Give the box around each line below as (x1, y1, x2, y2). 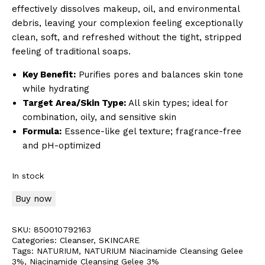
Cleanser (60, 235, 93, 245)
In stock (12, 170, 44, 180)
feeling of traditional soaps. (12, 46, 131, 57)
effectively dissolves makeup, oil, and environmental (12, 3, 240, 14)
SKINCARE (99, 235, 140, 245)
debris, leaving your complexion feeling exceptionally (12, 17, 243, 28)
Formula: (22, 125, 62, 137)
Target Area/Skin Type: (22, 97, 126, 108)
